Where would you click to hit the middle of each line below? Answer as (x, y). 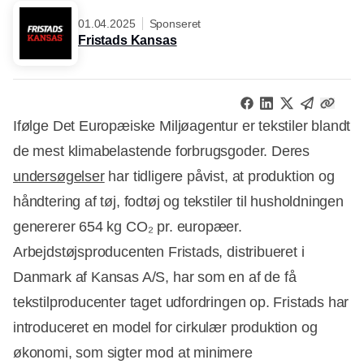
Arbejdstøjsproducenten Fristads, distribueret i (159, 252)
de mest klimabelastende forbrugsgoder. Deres (162, 152)
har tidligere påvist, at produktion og (219, 177)
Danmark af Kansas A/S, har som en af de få (155, 277)
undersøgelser (59, 177)
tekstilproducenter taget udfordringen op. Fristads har (181, 303)
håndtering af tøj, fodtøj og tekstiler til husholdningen (178, 202)
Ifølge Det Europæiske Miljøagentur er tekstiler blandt (182, 126)
